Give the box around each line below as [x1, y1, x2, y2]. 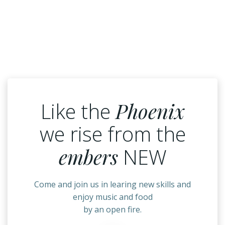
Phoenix [115, 97, 185, 124]
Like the [40, 97, 116, 125]
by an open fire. [83, 203, 142, 215]
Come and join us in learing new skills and [34, 178, 191, 190]
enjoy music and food [72, 191, 153, 202]
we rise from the [39, 120, 186, 148]
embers [58, 143, 118, 170]
